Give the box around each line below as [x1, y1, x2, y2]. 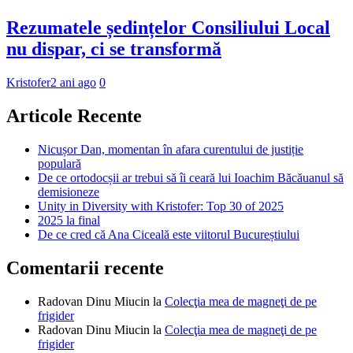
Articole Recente [6, 106, 142, 127]
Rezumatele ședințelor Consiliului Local [6, 17, 330, 39]
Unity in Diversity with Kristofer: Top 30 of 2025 [38, 199, 284, 213]
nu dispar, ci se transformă [6, 39, 221, 60]
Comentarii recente [6, 257, 164, 278]
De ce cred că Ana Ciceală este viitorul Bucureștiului [38, 228, 299, 241]
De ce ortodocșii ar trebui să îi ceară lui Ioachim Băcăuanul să [38, 171, 344, 184]
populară [38, 157, 81, 170]
